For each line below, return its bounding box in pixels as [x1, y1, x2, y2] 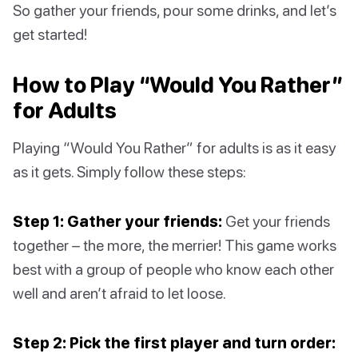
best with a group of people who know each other [13, 260, 334, 279]
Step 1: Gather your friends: [13, 212, 222, 231]
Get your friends [222, 212, 330, 231]
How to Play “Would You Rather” [13, 72, 344, 98]
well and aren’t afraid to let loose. [13, 284, 226, 303]
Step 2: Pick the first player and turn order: [13, 333, 336, 352]
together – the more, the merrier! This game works [13, 236, 336, 255]
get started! [13, 25, 87, 44]
